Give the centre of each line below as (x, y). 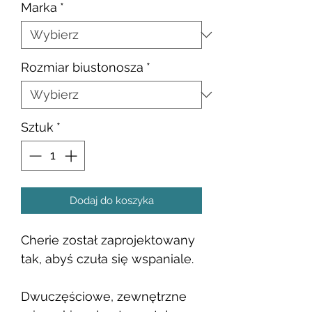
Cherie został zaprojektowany (108, 240)
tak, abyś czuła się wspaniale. (107, 258)
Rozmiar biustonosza (82, 67)
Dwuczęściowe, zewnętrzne (104, 296)
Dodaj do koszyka (111, 200)
